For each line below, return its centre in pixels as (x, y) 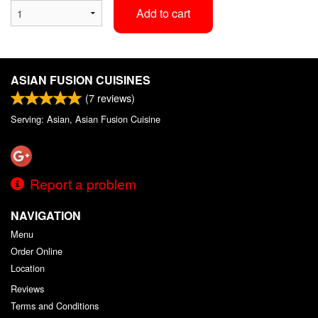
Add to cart (163, 13)
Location (28, 268)
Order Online (37, 251)
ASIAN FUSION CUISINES (81, 79)
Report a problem (83, 183)
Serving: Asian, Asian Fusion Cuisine (86, 119)
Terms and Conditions (55, 305)
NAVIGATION (46, 215)
